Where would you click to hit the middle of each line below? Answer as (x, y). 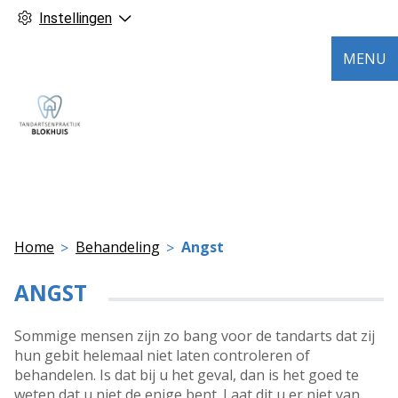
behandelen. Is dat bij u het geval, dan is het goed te (187, 375)
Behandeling (118, 247)
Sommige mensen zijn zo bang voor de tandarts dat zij (195, 336)
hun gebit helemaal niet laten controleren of (162, 356)
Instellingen (76, 18)
